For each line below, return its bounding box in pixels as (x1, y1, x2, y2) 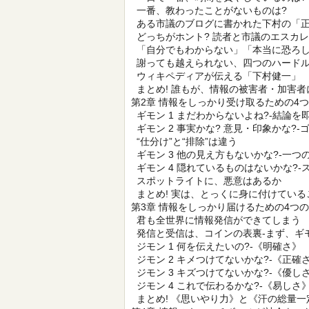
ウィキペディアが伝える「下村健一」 (131, 70, 301, 81)
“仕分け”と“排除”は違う (131, 136, 237, 147)
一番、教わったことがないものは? (131, 5, 287, 16)
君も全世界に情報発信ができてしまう (131, 215, 301, 226)
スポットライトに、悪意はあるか (131, 175, 281, 186)
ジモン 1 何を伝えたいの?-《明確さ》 (131, 241, 301, 252)
